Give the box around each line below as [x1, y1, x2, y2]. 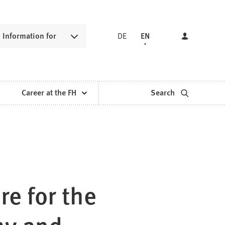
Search [150, 86, 175, 98]
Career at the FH [21, 86, 76, 98]
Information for [2, 30, 56, 42]
